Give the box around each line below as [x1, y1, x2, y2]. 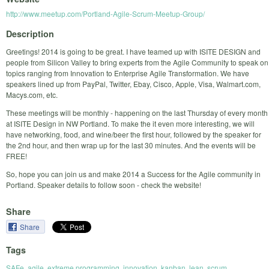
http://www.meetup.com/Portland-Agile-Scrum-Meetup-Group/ [6, 8, 205, 19]
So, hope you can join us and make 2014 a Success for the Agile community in [6, 168, 261, 179]
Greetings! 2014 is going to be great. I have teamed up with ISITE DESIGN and [6, 46, 261, 56]
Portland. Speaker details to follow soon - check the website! [6, 179, 201, 190]
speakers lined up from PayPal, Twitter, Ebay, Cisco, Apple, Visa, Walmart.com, [6, 78, 261, 89]
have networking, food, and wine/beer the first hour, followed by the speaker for [6, 128, 261, 139]
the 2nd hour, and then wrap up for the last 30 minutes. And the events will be [6, 139, 256, 150]
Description [6, 27, 54, 40]
